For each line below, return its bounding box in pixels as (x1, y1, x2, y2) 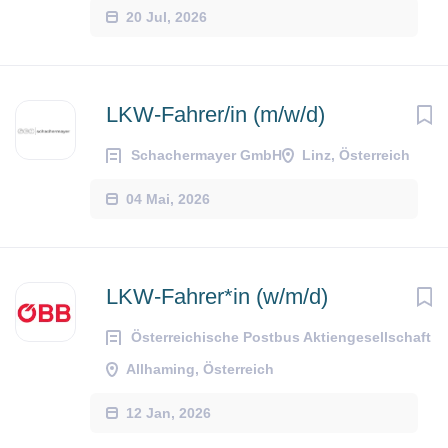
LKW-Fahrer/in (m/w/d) (106, 102, 325, 127)
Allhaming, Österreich (126, 361, 274, 377)
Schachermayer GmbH (131, 147, 282, 163)
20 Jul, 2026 (126, 8, 207, 25)
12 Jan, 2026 (126, 404, 211, 421)
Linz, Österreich (302, 147, 410, 163)
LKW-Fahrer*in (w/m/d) (106, 284, 328, 309)
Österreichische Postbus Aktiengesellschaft (131, 329, 431, 345)
